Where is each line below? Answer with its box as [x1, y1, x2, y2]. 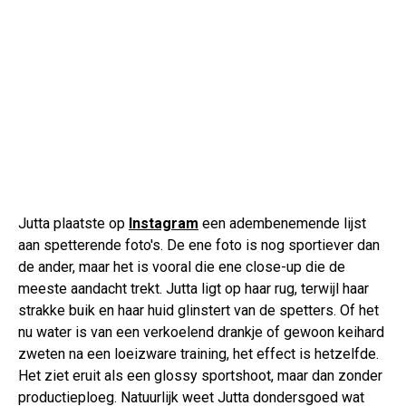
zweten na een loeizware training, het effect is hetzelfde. [18, 344, 379, 362]
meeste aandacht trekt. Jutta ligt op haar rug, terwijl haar [18, 279, 369, 297]
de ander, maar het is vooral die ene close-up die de [18, 257, 345, 275]
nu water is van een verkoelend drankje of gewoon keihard [18, 323, 384, 341]
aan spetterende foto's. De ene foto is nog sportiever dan [18, 236, 380, 254]
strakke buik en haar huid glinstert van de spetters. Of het [18, 301, 379, 319]
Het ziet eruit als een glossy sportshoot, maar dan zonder [18, 366, 382, 384]
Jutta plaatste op [18, 214, 129, 232]
